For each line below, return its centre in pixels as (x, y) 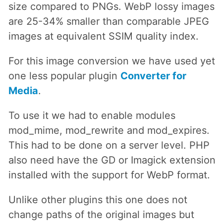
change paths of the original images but (101, 214)
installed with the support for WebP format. (109, 175)
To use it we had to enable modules (92, 115)
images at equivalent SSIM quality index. (103, 36)
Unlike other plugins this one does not (98, 199)
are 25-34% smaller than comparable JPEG (109, 21)
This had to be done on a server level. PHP (109, 145)
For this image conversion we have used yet (111, 61)
